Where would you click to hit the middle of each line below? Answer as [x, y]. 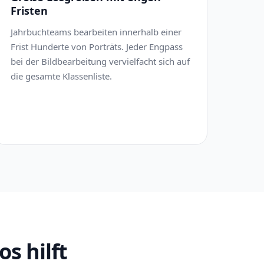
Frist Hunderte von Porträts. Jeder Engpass [97, 47]
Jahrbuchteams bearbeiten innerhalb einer [96, 32]
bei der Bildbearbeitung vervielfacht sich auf [100, 61]
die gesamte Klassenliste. [62, 76]
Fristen [29, 11]
